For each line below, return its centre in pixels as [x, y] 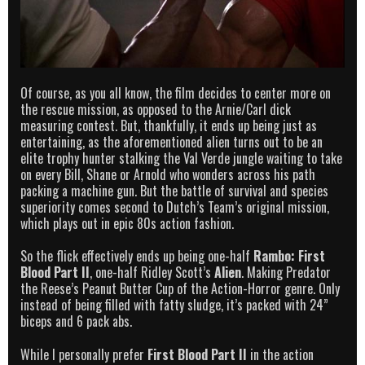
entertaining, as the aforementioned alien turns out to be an [172, 141]
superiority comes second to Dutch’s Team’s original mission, [175, 207]
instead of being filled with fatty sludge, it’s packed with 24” [174, 305]
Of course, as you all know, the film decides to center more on [176, 92]
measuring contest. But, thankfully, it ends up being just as [169, 125]
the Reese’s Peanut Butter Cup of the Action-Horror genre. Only [180, 289]
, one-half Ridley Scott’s [152, 273]
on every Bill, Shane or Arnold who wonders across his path [168, 174]
